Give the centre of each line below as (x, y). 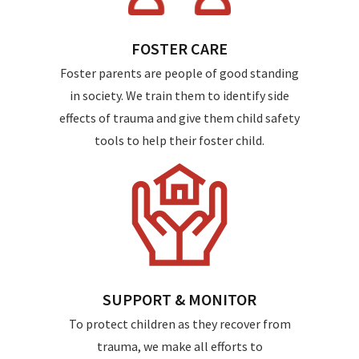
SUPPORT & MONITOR (179, 299)
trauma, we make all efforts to (179, 346)
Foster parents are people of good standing (179, 73)
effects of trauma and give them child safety (179, 118)
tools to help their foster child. (179, 140)
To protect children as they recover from (179, 324)
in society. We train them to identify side (179, 95)
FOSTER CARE (179, 48)
